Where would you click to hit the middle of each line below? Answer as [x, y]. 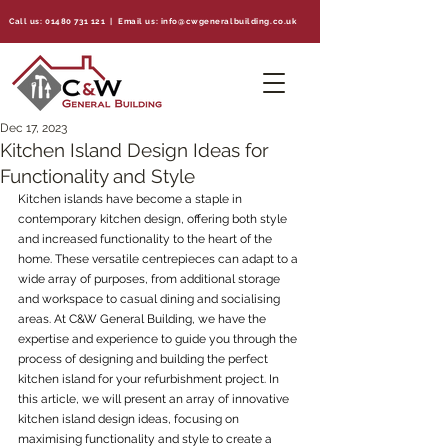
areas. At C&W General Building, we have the [143, 319]
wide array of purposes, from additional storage [150, 279]
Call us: [27, 21]
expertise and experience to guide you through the [159, 339]
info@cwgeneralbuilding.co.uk [228, 21]
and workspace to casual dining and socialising [150, 299]
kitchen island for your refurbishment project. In [150, 379]
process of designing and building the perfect [144, 359]
